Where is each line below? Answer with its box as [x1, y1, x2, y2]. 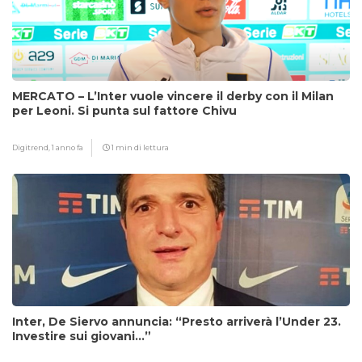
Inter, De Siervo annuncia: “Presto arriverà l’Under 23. [12, 314, 341, 330]
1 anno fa [52, 143, 83, 153]
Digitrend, [12, 143, 52, 153]
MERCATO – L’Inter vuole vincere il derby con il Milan [12, 89, 334, 104]
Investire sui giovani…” [12, 329, 151, 344]
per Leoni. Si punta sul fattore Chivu [12, 103, 237, 119]
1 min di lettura [110, 143, 169, 153]
